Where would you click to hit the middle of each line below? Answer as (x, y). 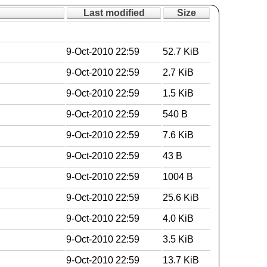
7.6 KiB (178, 135)
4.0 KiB (178, 218)
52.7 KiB (181, 52)
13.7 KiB (181, 260)
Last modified (114, 13)
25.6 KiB (181, 198)
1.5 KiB (178, 93)
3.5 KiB (178, 239)
